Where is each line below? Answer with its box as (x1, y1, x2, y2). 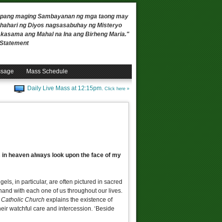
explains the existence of (46, 196, 112, 203)
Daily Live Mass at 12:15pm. (27, 85, 105, 92)
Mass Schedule (26, 68, 68, 75)
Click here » (105, 86, 129, 92)
